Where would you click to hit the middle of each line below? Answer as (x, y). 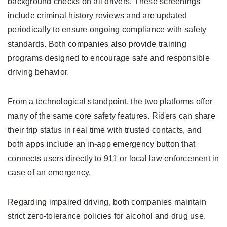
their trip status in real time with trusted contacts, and (105, 130)
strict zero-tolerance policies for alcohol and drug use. (107, 216)
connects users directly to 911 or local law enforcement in (113, 159)
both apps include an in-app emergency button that (102, 144)
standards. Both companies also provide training (97, 44)
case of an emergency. (49, 173)
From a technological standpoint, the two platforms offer (110, 102)
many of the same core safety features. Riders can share (111, 116)
